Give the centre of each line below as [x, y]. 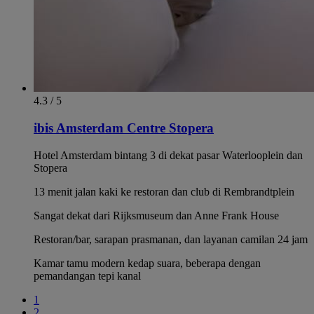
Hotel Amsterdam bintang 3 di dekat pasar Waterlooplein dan [168, 155]
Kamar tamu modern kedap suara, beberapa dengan [147, 263]
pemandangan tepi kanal [87, 275]
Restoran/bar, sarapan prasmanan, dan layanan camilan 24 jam [171, 239]
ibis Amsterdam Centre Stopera [124, 128]
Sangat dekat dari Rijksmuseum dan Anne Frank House [156, 215]
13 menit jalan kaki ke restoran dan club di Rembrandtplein [164, 191]
